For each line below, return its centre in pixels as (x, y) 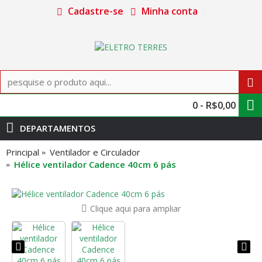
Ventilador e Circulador (95, 152)
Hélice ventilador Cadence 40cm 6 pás (95, 164)
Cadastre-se (95, 11)
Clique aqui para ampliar (135, 208)
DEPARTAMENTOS (58, 128)
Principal (23, 152)
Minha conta (169, 11)
